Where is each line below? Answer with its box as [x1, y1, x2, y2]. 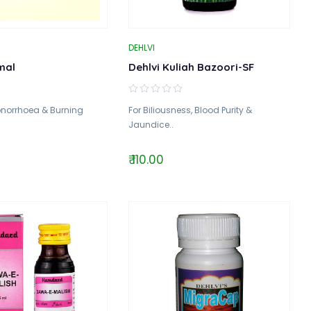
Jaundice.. [128, 118, 174, 131]
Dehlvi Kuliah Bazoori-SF [128, 60, 255, 74]
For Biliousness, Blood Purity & [128, 103, 253, 116]
